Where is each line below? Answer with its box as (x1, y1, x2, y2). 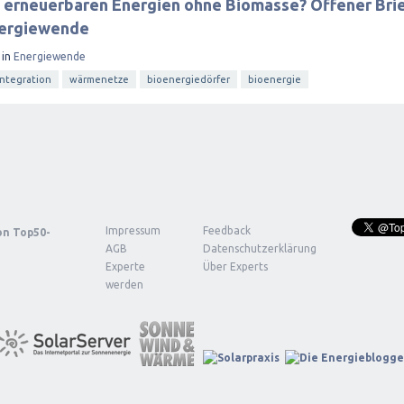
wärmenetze (69, 74, 129, 85)
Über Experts (203, 261, 268, 272)
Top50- (13, 226, 50, 238)
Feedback (203, 225, 251, 236)
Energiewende (14, 50, 86, 62)
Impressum (106, 225, 161, 236)
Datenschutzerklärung (203, 243, 317, 254)
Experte (106, 261, 145, 272)
